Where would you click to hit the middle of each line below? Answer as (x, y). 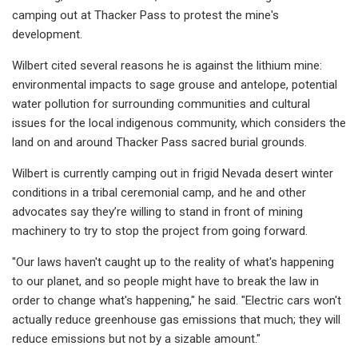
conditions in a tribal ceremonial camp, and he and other (159, 192)
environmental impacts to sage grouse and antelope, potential (175, 84)
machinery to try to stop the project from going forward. (160, 231)
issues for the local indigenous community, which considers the (179, 123)
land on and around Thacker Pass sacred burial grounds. (159, 142)
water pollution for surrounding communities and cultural (161, 103)
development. (47, 34)
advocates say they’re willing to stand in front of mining (157, 211)
